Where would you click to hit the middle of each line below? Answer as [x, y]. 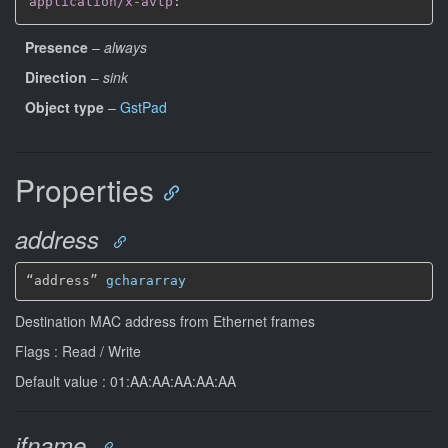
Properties [84, 189]
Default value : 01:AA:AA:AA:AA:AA [125, 380]
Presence [56, 46]
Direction [56, 76]
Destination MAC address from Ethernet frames [165, 320]
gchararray [145, 280]
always [125, 46]
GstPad [143, 106]
